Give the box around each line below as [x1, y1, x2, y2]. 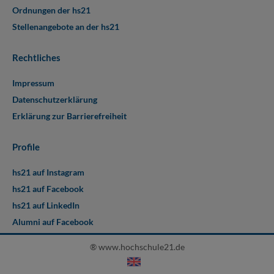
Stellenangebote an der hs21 [12, 21, 119, 32]
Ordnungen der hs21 [12, 5, 91, 15]
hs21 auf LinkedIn [12, 200, 80, 210]
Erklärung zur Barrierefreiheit [12, 111, 127, 121]
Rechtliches [12, 52, 61, 63]
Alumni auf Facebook [12, 217, 94, 227]
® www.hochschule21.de [89, 242, 185, 252]
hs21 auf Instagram [12, 167, 84, 177]
